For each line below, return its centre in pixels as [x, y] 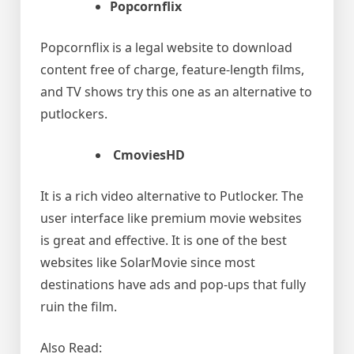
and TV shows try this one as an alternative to [176, 92]
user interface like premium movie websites [171, 218]
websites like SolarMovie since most [148, 263]
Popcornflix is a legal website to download [166, 48]
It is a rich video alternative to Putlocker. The [172, 196]
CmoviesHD [149, 155]
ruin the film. [79, 307]
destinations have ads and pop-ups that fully [173, 285]
